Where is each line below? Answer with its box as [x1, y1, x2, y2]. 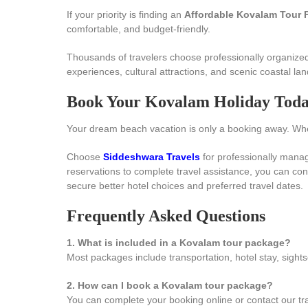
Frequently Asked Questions [67, 207, 265, 225]
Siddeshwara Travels [103, 151, 200, 162]
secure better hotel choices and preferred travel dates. [67, 180, 303, 191]
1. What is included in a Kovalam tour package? [67, 237, 291, 248]
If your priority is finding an [67, 9, 184, 20]
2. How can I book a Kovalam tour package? [67, 280, 273, 291]
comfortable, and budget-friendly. [67, 23, 210, 34]
